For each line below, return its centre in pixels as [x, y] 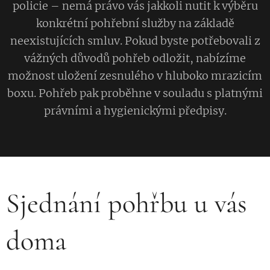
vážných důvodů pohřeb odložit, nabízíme [135, 58]
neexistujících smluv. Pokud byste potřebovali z [135, 41]
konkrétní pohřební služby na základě [135, 23]
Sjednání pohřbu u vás [127, 203]
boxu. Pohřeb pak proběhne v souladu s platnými [135, 93]
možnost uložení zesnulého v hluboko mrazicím [135, 76]
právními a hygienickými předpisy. [135, 111]
